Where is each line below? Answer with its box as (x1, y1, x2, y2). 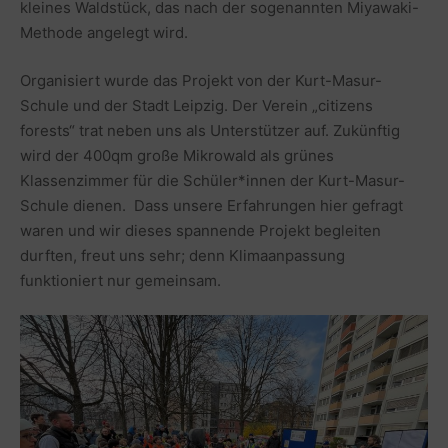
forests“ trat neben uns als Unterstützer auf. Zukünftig (20, 120, 400, 140)
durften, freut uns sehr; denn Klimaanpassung (20, 245, 345, 265)
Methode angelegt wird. (20, 23, 188, 42)
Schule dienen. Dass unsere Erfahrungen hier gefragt (20, 195, 403, 215)
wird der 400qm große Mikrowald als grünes (20, 145, 334, 165)
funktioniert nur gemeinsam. (20, 270, 221, 290)
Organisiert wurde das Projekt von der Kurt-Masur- (20, 70, 382, 90)
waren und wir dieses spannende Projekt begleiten (20, 220, 381, 240)
